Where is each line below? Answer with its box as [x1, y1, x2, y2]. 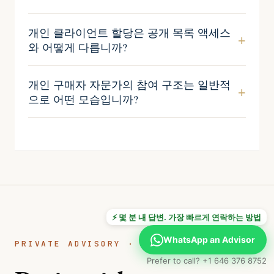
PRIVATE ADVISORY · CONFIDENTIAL [15, 239, 221, 249]
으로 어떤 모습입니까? [28, 92, 139, 106]
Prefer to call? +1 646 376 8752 [147, 256, 267, 265]
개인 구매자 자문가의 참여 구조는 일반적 [28, 77, 231, 92]
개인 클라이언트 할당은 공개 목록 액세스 [28, 25, 231, 40]
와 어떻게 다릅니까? [28, 40, 128, 54]
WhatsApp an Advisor [163, 234, 255, 245]
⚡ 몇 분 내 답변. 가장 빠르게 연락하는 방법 [112, 212, 261, 222]
